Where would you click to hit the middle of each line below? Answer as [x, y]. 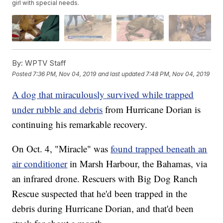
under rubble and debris [57, 110]
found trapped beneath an [159, 149]
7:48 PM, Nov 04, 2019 [178, 74]
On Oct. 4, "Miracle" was [61, 149]
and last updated [121, 74]
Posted [23, 74]
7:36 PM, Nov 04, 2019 [65, 74]
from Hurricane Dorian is [153, 110]
